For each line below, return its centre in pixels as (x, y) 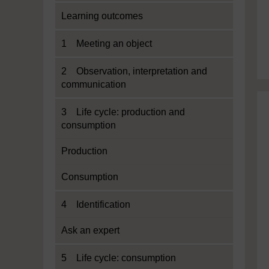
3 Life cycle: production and (123, 112)
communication (94, 84)
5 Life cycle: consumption (119, 258)
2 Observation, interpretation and (134, 71)
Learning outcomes (102, 16)
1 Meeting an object (107, 44)
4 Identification (96, 204)
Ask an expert (90, 230)
